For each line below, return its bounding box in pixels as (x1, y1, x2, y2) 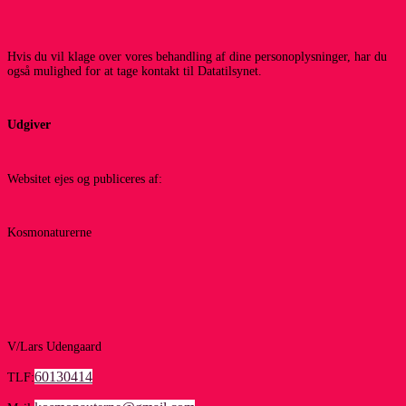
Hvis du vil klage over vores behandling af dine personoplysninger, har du (7, 50, 387, 64)
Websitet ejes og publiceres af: (7, 171, 162, 186)
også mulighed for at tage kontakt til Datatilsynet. (7, 64, 262, 79)
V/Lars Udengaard (7, 339, 101, 353)
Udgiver (7, 118, 51, 132)
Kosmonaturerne (7, 226, 92, 240)
